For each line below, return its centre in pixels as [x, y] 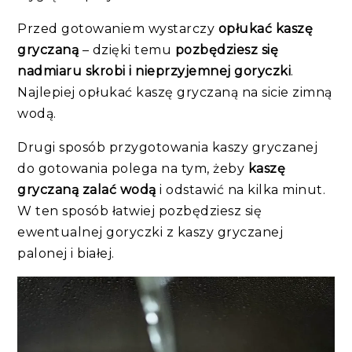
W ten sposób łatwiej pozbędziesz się [140, 211]
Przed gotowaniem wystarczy [118, 28]
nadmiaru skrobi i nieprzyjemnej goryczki [154, 71]
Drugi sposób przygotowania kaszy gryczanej [168, 147]
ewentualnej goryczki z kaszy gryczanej [150, 232]
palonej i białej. [66, 253]
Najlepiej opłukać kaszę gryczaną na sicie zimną [175, 92]
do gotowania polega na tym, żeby [133, 168]
